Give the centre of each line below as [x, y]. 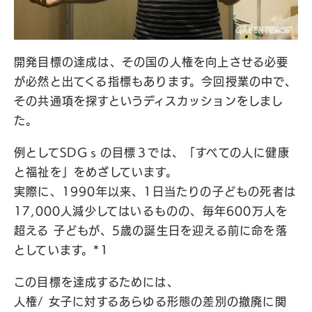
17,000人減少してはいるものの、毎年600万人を [151, 211]
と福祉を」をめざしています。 [96, 172]
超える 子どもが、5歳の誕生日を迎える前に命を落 [151, 231]
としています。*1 [61, 250]
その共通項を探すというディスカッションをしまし [149, 101]
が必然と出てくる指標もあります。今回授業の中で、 [155, 81]
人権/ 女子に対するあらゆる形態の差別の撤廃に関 [150, 302]
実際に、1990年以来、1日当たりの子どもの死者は [155, 192]
